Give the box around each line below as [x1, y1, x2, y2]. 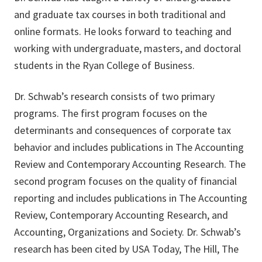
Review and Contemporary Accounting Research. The [14, 157, 246, 171]
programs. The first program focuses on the [14, 106, 207, 120]
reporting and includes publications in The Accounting [14, 191, 247, 205]
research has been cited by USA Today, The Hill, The [14, 242, 239, 256]
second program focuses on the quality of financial [14, 174, 237, 188]
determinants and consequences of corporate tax [14, 123, 231, 137]
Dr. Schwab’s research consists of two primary [14, 89, 215, 104]
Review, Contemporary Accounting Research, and [14, 208, 228, 222]
